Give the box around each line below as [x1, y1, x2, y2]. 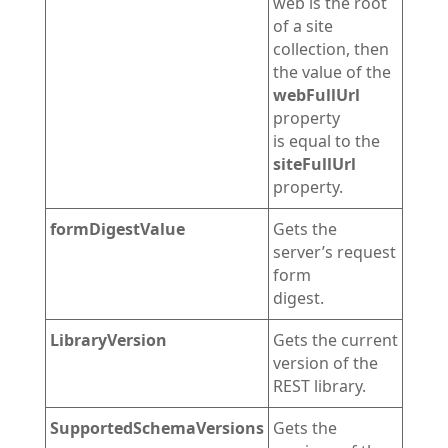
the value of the [272, 61, 391, 83]
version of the [272, 352, 378, 374]
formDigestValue [49, 218, 185, 240]
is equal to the [272, 130, 380, 152]
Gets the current [272, 329, 398, 351]
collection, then [272, 38, 389, 60]
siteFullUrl [272, 153, 356, 175]
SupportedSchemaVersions [49, 417, 264, 439]
